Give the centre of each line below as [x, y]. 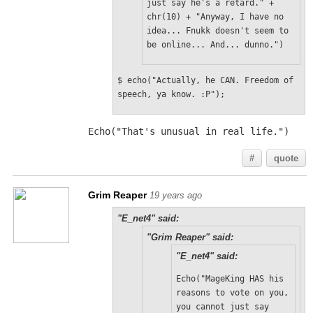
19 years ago [175, 195]
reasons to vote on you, [232, 293]
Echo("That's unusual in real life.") [188, 131]
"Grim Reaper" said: [190, 237]
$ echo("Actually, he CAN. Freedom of [205, 80]
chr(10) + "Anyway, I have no [215, 17]
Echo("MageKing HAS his [230, 279]
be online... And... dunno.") [215, 45]
